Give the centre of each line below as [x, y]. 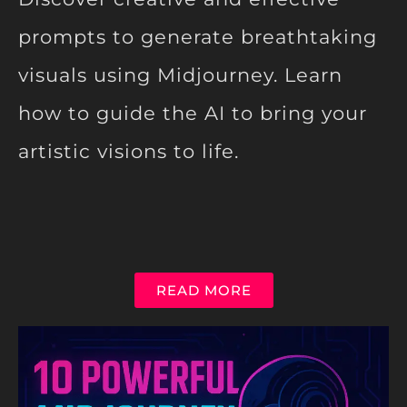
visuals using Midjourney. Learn [180, 75]
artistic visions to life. [129, 152]
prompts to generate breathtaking [198, 37]
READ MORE [203, 291]
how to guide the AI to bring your [193, 114]
